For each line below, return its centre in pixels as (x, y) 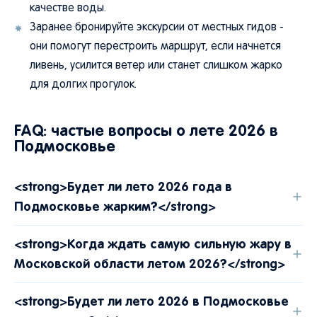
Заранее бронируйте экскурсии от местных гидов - (157, 28)
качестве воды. (68, 8)
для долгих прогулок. (83, 85)
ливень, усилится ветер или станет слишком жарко (156, 66)
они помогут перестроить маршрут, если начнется (155, 47)
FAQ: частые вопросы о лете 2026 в (146, 131)
